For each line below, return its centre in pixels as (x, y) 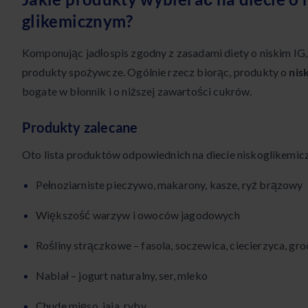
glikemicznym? (78, 21)
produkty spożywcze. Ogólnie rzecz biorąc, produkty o (156, 72)
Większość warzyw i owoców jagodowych (138, 215)
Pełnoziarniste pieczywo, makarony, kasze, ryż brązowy (169, 185)
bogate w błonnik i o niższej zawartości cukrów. (137, 91)
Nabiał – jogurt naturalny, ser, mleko (122, 276)
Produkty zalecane (80, 128)
